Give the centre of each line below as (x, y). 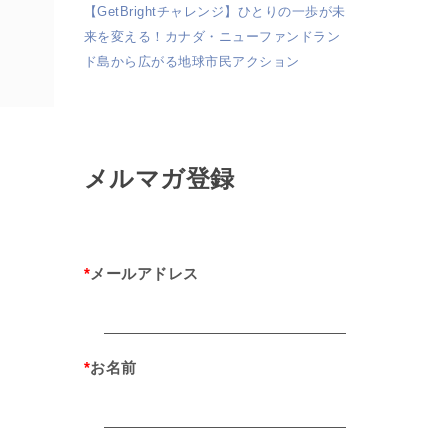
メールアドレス (144, 274)
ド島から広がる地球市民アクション (191, 62)
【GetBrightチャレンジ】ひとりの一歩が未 (214, 12)
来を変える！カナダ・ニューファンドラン (211, 37)
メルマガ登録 (159, 179)
